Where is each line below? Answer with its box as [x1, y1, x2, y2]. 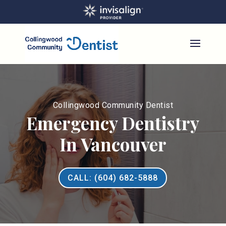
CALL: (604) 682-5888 [68, 173, 158, 183]
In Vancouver [59, 132, 166, 156]
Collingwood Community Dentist [52, 100, 174, 110]
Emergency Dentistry [26, 111, 200, 135]
